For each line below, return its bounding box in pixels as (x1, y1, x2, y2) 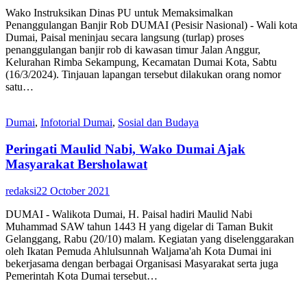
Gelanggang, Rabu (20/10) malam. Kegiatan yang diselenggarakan (5, 232, 294, 245)
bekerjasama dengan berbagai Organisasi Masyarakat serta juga (5, 257, 278, 269)
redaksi (5, 184, 36, 197)
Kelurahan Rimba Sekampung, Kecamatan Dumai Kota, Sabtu (5, 56, 277, 69)
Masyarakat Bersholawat (5, 156, 147, 171)
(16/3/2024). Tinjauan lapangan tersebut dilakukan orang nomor (5, 69, 281, 81)
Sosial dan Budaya (118, 116, 199, 129)
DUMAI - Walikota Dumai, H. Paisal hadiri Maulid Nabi (5, 208, 252, 220)
